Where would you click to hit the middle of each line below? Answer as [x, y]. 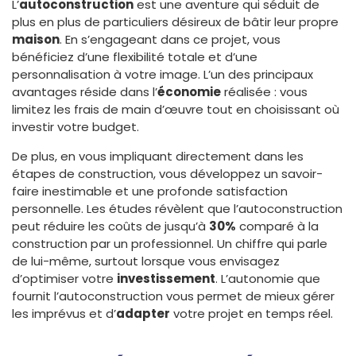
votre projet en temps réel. [252, 314]
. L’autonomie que [268, 279]
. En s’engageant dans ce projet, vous [170, 40]
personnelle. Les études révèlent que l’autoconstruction [177, 209]
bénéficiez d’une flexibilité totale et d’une [135, 57]
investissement [166, 279]
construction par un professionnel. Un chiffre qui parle [170, 244]
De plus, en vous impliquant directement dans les [158, 157]
